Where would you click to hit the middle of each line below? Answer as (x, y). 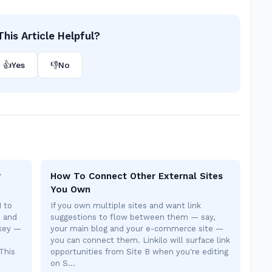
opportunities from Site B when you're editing (139, 252)
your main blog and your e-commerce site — (137, 229)
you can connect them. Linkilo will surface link (140, 240)
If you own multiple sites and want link (126, 206)
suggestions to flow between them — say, (133, 217)
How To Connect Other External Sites (137, 176)
